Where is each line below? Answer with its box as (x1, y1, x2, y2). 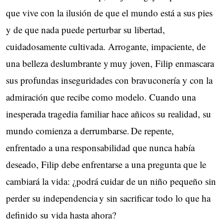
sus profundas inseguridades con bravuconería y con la (6, 74, 213, 87)
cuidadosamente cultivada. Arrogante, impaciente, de (6, 40, 206, 53)
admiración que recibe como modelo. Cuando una (6, 91, 196, 104)
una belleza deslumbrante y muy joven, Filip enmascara (6, 57, 214, 70)
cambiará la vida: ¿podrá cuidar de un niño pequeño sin (6, 175, 216, 188)
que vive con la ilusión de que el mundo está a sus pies (6, 6, 213, 19)
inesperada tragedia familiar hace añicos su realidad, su (6, 108, 211, 120)
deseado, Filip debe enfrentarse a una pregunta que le (6, 158, 206, 171)
